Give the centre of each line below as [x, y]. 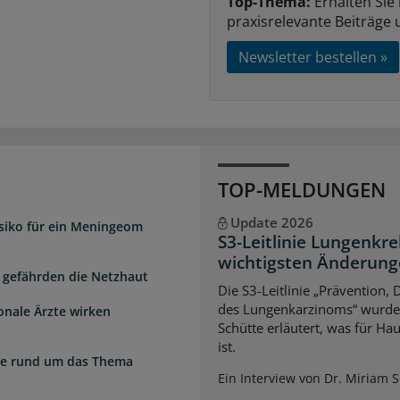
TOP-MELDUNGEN [302, 189]
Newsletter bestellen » [313, 57]
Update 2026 [271, 222]
